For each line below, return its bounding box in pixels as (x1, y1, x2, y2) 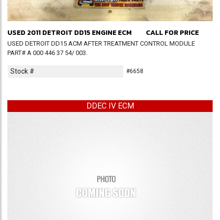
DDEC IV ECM (86, 101, 134, 110)
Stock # (10, 67, 34, 75)
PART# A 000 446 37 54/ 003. (7, 49, 87, 56)
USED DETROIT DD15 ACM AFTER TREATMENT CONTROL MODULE (7, 40, 195, 47)
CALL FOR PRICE (145, 27, 199, 38)
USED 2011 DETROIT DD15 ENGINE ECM (7, 27, 132, 38)
